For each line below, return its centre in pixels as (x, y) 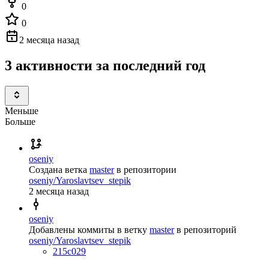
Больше (20, 121)
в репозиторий (207, 229)
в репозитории (147, 169)
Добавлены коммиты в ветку (88, 229)
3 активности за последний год (105, 65)
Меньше (22, 110)
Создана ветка (58, 169)
